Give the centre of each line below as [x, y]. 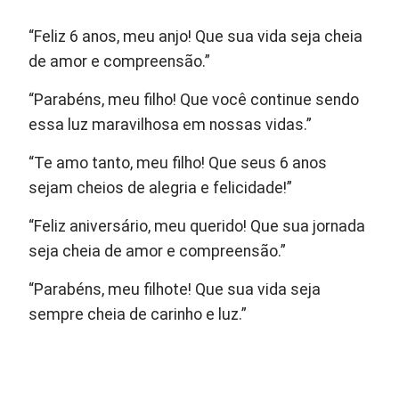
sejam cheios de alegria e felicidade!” [161, 187]
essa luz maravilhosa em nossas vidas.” [171, 124]
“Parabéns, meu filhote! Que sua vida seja [175, 289]
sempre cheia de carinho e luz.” [138, 314]
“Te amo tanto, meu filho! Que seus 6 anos [178, 163]
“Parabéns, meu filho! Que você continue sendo [194, 99]
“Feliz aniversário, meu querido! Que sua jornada [197, 226]
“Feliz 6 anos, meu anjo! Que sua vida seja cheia [196, 36]
